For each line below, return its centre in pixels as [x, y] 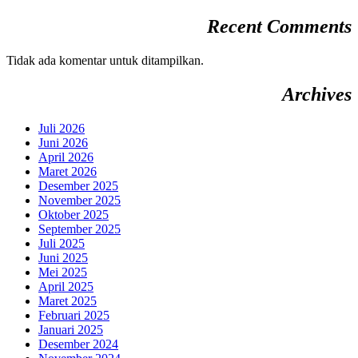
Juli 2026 [62, 129]
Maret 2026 [68, 172]
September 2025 [80, 229]
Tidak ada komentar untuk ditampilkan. [105, 61]
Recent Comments [279, 27]
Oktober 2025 [74, 215]
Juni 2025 [63, 258]
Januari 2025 [71, 330]
